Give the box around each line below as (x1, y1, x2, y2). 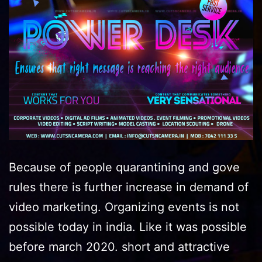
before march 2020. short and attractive (9, 239, 230, 254)
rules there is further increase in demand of (9, 180, 249, 194)
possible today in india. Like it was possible (9, 219, 247, 234)
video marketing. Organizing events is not (9, 199, 239, 214)
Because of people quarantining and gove (9, 160, 240, 174)
